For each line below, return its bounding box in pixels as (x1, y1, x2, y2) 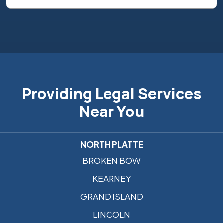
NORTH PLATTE (80, 139, 143, 150)
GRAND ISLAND (80, 191, 143, 202)
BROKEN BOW (82, 155, 141, 166)
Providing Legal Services (21, 83, 202, 104)
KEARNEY (92, 173, 131, 184)
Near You (79, 101, 144, 122)
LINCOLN (93, 209, 130, 220)
